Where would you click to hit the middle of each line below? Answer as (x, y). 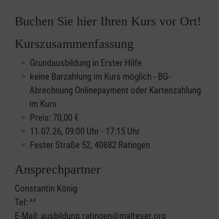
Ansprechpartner (58, 170)
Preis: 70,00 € (54, 118)
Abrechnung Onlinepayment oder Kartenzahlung (52, 90)
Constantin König (46, 189)
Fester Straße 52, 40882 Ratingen (90, 145)
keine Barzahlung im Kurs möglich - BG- (100, 77)
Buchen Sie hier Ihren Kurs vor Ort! (108, 22)
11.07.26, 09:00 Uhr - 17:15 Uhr (85, 131)
